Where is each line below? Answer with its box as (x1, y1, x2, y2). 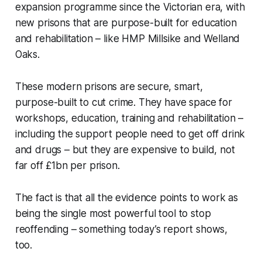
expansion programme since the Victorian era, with (15, 1, 245, 13)
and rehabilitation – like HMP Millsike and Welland (15, 33, 240, 45)
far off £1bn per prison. (15, 160, 120, 172)
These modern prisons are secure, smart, (15, 81, 204, 93)
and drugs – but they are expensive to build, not (15, 144, 235, 156)
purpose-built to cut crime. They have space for (15, 96, 232, 109)
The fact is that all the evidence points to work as (15, 192, 239, 204)
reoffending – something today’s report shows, (15, 223, 228, 236)
